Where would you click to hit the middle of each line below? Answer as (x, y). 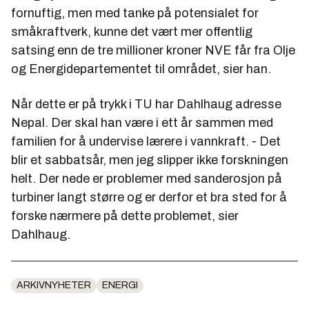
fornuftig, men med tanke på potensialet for (135, 13)
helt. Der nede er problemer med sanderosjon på (147, 178)
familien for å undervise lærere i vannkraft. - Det (146, 141)
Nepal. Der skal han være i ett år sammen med (142, 122)
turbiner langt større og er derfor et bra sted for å (149, 197)
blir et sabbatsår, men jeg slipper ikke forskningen (150, 160)
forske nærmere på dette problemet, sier (125, 216)
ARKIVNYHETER (54, 285)
